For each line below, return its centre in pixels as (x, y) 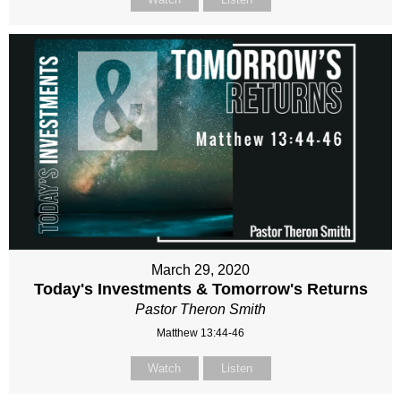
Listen (237, 369)
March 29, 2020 (200, 270)
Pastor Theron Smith (200, 310)
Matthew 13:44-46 (200, 333)
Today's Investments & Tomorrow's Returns (200, 290)
